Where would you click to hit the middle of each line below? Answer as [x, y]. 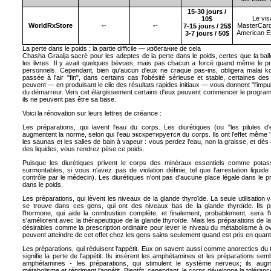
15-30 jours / [207, 11]
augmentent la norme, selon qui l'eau [77, 134]
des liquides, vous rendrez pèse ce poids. [83, 149]
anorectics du [248, 249]
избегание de [167, 48]
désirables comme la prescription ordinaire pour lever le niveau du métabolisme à [144, 227]
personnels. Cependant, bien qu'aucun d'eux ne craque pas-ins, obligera [135, 70]
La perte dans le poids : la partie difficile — [85, 48]
